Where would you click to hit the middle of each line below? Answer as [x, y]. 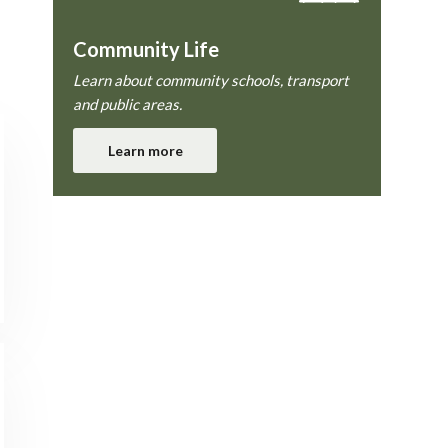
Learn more [145, 150]
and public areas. [128, 104]
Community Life [146, 49]
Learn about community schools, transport [211, 80]
